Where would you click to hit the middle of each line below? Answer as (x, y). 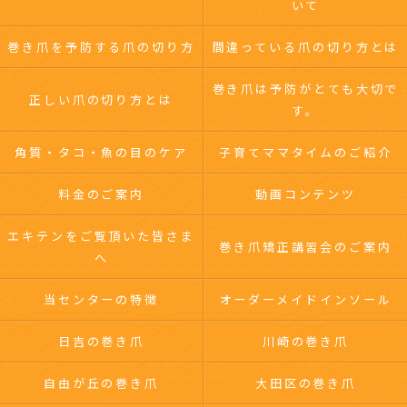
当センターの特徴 (101, 299)
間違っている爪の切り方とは (306, 47)
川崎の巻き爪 (306, 341)
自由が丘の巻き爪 (101, 383)
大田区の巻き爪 (306, 383)
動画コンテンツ (306, 194)
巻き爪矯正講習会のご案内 (306, 247)
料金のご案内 (101, 194)
